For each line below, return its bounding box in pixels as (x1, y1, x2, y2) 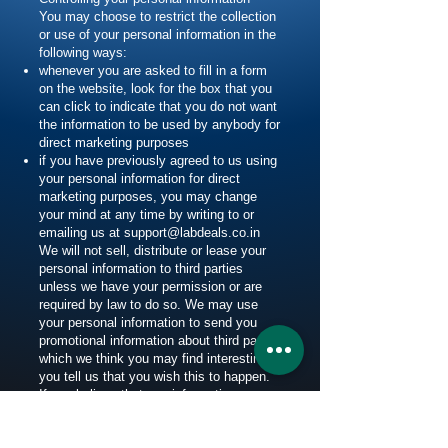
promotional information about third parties (39, 332, 282, 348)
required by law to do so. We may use (39, 296, 258, 312)
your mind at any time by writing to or (39, 206, 254, 222)
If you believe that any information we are (39, 386, 278, 402)
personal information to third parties (39, 260, 243, 276)
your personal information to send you (39, 314, 257, 330)
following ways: (39, 44, 127, 60)
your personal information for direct (39, 170, 240, 186)
